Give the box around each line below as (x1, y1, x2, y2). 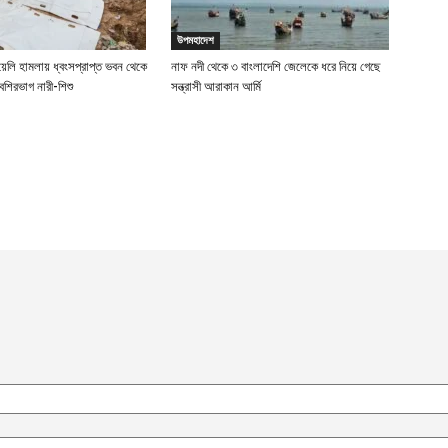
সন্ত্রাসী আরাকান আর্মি (170, 79, 261, 94)
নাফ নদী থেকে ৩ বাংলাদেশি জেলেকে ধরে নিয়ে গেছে (170, 59, 381, 74)
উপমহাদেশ (176, 34, 214, 46)
